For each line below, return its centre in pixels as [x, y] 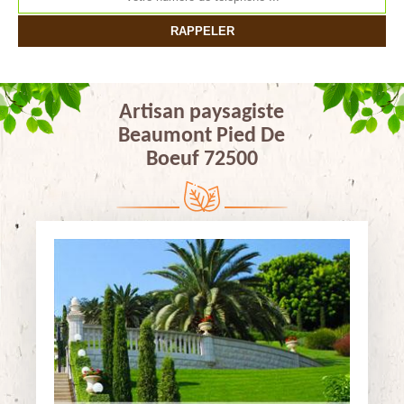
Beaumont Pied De [202, 136]
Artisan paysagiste [202, 113]
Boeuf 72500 [202, 160]
